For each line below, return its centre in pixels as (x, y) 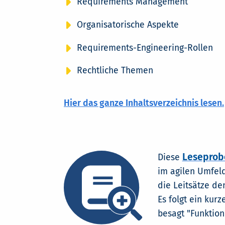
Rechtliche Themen (115, 71)
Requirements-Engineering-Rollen (145, 48)
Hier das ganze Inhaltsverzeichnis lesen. (144, 103)
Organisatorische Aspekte (128, 25)
